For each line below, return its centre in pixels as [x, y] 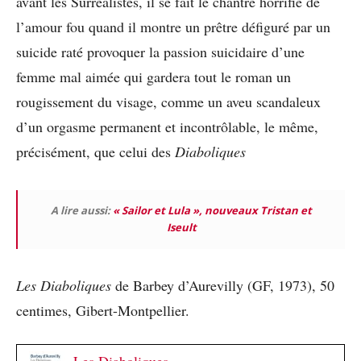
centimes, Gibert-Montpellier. [103, 310]
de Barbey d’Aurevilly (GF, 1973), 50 [223, 285]
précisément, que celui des [95, 151]
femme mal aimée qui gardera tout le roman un [154, 77]
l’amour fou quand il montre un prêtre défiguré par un [173, 27]
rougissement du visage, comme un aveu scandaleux [168, 102]
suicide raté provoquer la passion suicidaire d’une [160, 52]
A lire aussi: [82, 210]
